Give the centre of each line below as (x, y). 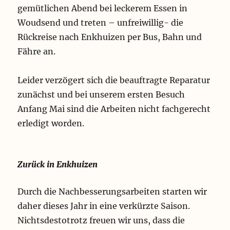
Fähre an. (37, 52)
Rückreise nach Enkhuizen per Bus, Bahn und (110, 37)
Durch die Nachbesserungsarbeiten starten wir (112, 192)
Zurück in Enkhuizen (58, 165)
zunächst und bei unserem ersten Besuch (101, 95)
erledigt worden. (51, 123)
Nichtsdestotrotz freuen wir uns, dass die (101, 221)
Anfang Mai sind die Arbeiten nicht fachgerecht (114, 109)
